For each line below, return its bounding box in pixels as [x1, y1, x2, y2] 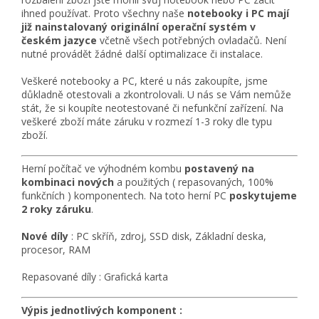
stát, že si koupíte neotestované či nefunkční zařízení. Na [21, 101, 283, 115]
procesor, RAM [21, 243, 90, 257]
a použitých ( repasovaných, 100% [114, 175, 273, 189]
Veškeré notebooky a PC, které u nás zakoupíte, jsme [21, 74, 268, 88]
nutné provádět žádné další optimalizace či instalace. [21, 47, 263, 61]
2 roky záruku [21, 202, 91, 216]
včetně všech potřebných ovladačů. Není [97, 33, 286, 48]
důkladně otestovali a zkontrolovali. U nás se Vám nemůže [21, 88, 291, 102]
